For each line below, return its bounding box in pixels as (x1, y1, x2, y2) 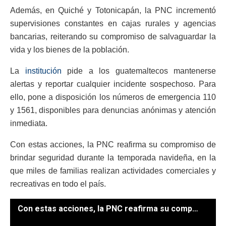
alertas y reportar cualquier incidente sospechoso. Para (10, 79, 216, 88)
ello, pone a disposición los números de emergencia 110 (10, 92, 216, 101)
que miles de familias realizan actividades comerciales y (10, 166, 216, 175)
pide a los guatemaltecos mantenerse (61, 66, 216, 75)
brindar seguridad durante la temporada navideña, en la (10, 153, 216, 162)
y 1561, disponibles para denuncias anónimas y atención (10, 105, 216, 115)
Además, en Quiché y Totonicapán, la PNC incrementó (10, 6, 216, 15)
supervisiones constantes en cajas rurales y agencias (10, 19, 216, 28)
